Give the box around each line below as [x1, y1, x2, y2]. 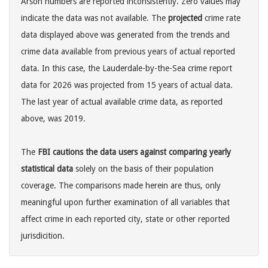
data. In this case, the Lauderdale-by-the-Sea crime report [21, 63, 232, 74]
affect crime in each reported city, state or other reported [21, 214, 230, 224]
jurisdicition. [21, 231, 65, 241]
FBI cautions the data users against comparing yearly [38, 147, 231, 157]
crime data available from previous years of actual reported [21, 47, 235, 57]
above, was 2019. [21, 114, 86, 124]
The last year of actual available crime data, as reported [21, 97, 223, 107]
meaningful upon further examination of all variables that [21, 197, 230, 208]
